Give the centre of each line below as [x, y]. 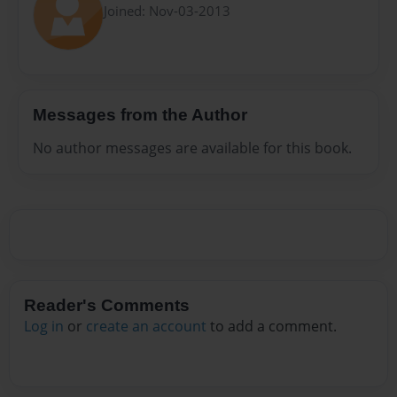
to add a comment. [272, 327]
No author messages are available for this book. [192, 148]
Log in [44, 327]
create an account [146, 327]
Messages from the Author [140, 114]
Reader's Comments [107, 306]
